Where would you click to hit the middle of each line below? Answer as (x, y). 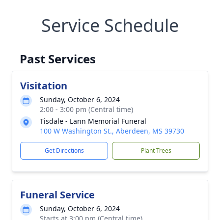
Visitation (44, 86)
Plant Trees (156, 151)
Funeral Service (57, 195)
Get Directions (64, 151)
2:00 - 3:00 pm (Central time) (86, 109)
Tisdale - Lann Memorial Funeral (93, 121)
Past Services (58, 59)
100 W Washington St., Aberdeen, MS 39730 (112, 131)
